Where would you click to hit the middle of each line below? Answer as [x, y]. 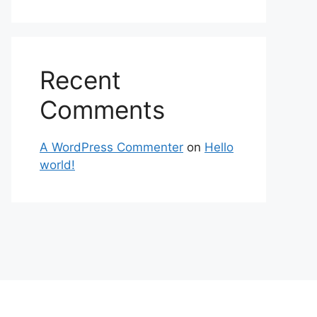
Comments [102, 110]
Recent [80, 80]
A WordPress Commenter [111, 147]
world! [57, 165]
